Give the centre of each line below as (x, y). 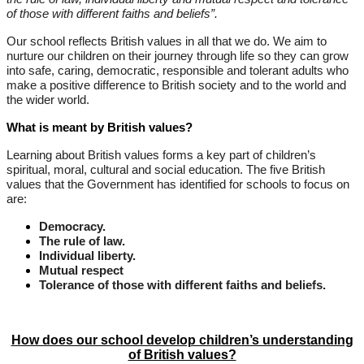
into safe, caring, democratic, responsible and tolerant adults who (178, 71)
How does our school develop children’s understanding (182, 340)
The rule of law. (82, 242)
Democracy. (72, 227)
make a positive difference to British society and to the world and (176, 86)
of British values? (182, 355)
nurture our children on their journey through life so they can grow (178, 56)
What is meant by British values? (100, 128)
